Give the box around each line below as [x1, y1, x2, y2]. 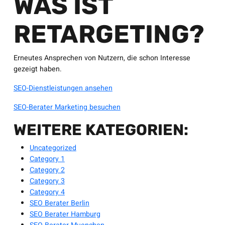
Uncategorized [29, 143, 76, 153]
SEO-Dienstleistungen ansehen [13, 83, 113, 93]
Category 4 [29, 187, 65, 197]
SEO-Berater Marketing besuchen [13, 102, 121, 113]
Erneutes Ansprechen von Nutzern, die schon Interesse [13, 53, 190, 63]
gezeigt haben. [13, 64, 62, 74]
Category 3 [29, 176, 65, 186]
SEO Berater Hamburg [29, 209, 100, 219]
